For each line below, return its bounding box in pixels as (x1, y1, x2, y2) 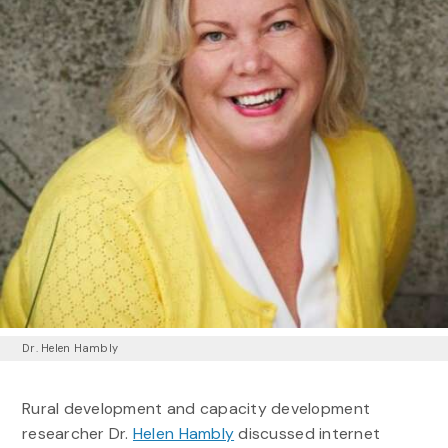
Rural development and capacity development (21, 397, 371, 419)
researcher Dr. (21, 422, 133, 444)
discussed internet (234, 422, 381, 444)
